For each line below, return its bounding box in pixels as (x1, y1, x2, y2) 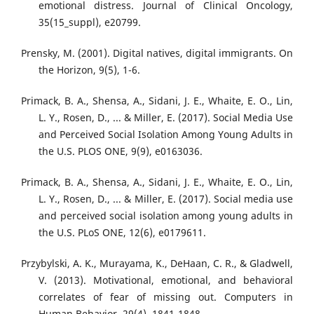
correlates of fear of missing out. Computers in (39, 289, 293, 303)
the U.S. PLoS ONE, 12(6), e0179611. (39, 225, 206, 239)
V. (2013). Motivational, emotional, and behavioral (39, 273, 293, 287)
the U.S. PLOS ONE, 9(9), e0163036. (39, 144, 203, 158)
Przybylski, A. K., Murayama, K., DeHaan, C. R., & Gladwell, (21, 256, 293, 270)
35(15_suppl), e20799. (39, 15, 141, 29)
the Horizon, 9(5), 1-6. (39, 62, 140, 76)
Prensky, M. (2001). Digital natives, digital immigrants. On (21, 46, 293, 60)
